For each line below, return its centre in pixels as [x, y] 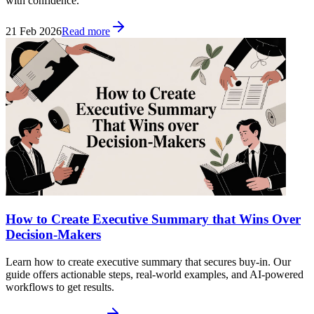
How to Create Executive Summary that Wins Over [153, 219]
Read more [86, 32]
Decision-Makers [53, 234]
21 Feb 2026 [34, 32]
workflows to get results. [60, 287]
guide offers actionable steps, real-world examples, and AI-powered [155, 274]
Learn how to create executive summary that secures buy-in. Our [148, 261]
